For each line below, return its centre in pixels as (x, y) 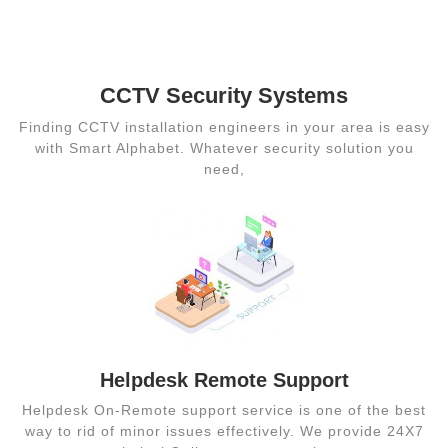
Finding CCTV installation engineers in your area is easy (224, 127)
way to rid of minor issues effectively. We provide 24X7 (224, 431)
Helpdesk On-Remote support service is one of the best (224, 410)
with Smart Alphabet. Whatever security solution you (224, 148)
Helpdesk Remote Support (224, 380)
